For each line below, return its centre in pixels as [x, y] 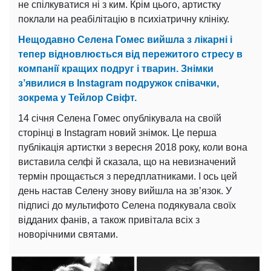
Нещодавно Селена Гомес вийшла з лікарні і [125, 39]
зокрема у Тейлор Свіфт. [77, 97]
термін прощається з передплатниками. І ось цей [128, 176]
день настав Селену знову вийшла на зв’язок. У [125, 191]
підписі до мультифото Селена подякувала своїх [127, 205]
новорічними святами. [68, 234]
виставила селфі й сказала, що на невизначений [127, 162]
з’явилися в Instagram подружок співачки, [119, 83]
